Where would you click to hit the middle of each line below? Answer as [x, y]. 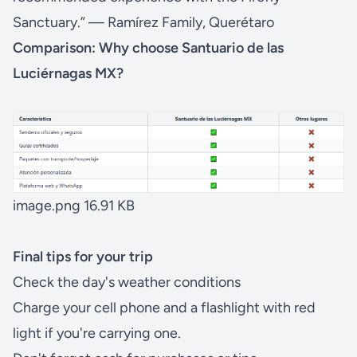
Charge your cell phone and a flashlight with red [164, 308]
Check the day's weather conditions [127, 282]
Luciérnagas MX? [68, 74]
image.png [48, 206]
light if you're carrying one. [97, 333]
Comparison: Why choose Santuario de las [148, 48]
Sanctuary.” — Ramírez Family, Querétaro [143, 23]
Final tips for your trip [83, 257]
